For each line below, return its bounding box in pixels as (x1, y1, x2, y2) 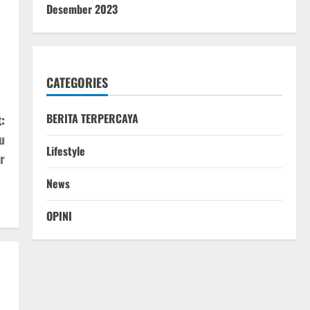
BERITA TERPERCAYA (46, 110, 138, 127)
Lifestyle (46, 143, 85, 160)
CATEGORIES (46, 73, 108, 92)
